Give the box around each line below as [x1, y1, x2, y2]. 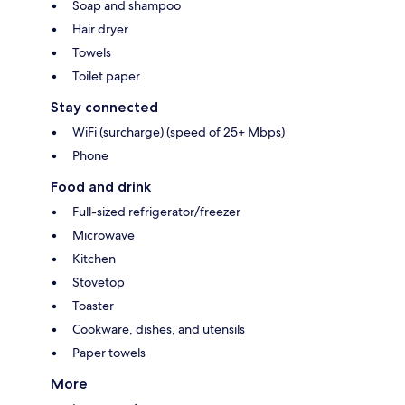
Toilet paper [72, 68, 140, 85]
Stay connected [51, 99, 158, 117]
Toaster [72, 297, 114, 315]
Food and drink [51, 178, 151, 196]
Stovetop [72, 274, 125, 291]
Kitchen [72, 250, 116, 268]
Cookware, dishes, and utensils [72, 321, 245, 338]
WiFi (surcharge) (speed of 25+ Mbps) [72, 124, 285, 141]
